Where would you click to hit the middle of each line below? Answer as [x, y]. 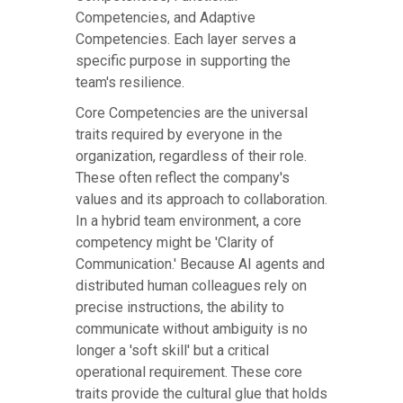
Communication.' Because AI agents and [200, 264]
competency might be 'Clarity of [175, 243]
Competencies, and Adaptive [166, 18]
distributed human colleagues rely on [191, 286]
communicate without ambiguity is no [192, 329]
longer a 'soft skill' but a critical [172, 351]
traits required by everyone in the [179, 135]
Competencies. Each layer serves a [186, 40]
